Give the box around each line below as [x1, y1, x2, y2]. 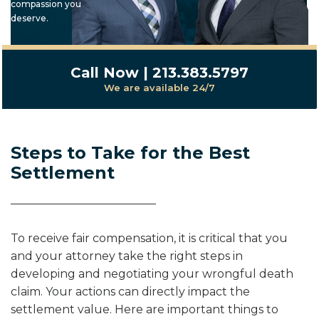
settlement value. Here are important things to [11, 303, 278, 316]
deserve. [11, 12, 48, 23]
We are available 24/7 [104, 81, 215, 93]
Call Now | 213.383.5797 [70, 63, 249, 81]
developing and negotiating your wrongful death [11, 267, 293, 281]
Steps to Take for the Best [11, 142, 250, 163]
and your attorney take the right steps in [11, 249, 243, 263]
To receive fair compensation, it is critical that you [11, 231, 288, 245]
